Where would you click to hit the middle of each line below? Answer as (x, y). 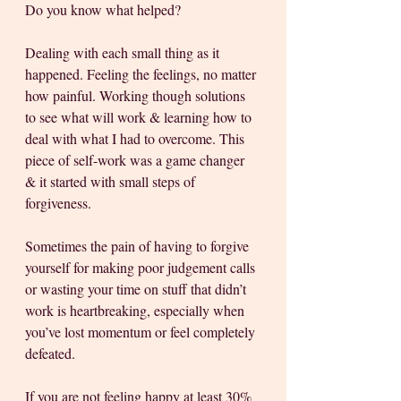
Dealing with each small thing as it (124, 53)
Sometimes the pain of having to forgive (139, 246)
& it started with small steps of (112, 182)
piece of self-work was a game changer (137, 160)
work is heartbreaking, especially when (137, 311)
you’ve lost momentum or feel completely (142, 332)
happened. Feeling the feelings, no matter (142, 74)
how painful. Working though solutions (137, 96)
